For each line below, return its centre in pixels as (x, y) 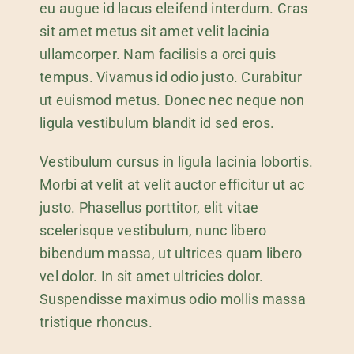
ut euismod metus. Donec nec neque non (171, 100)
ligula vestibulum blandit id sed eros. (157, 123)
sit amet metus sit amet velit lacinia (154, 32)
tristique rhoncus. (96, 322)
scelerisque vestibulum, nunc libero (153, 231)
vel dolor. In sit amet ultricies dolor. (151, 277)
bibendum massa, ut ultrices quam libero (171, 254)
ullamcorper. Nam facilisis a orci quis (158, 55)
